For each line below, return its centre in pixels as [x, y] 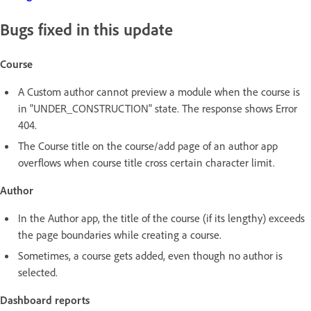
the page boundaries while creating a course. [120, 234]
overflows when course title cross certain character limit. [146, 162]
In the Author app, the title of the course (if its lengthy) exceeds [161, 218]
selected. [38, 272]
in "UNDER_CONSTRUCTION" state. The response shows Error [158, 108]
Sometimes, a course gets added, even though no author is [150, 255]
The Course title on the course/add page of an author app [148, 145]
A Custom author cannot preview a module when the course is [159, 91]
